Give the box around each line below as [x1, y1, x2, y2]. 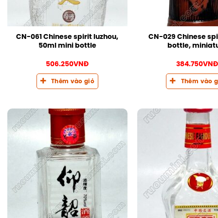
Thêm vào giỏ [51, 78, 95, 85]
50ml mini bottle [38, 41, 96, 50]
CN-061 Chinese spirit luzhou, [16, 33, 119, 41]
